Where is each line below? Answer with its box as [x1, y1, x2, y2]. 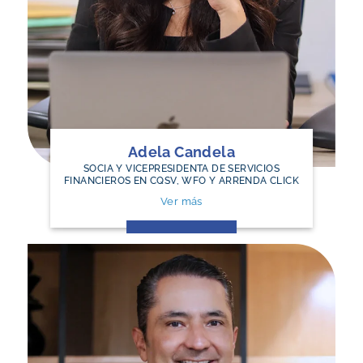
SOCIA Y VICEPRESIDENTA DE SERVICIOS [83, 162, 280, 174]
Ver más [160, 194, 203, 207]
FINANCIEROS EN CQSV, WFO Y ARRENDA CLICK [63, 174, 299, 186]
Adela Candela [127, 143, 236, 160]
